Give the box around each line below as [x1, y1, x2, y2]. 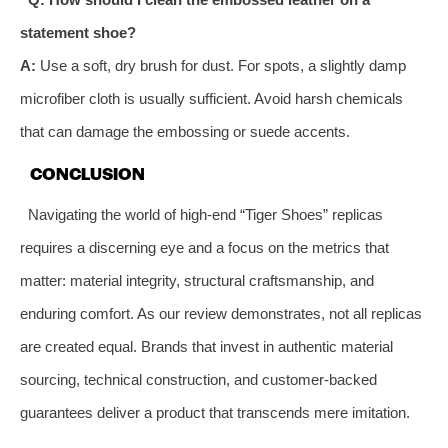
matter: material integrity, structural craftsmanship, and [20, 271, 374, 289]
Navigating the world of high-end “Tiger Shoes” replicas [27, 205, 383, 223]
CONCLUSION [30, 160, 145, 185]
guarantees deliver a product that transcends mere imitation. [20, 403, 410, 421]
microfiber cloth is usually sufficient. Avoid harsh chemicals [20, 89, 403, 107]
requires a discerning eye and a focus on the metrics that [20, 238, 389, 256]
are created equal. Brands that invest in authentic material [20, 337, 393, 355]
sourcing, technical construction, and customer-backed [20, 370, 377, 388]
